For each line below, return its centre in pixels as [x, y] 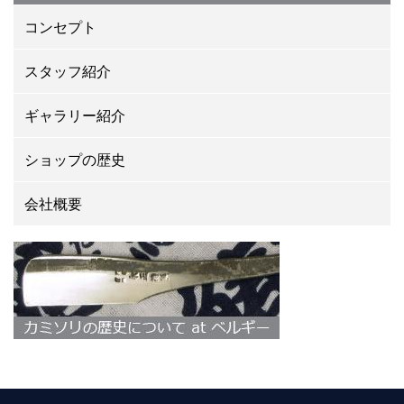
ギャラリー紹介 [75, 116]
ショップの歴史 [75, 160]
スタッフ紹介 [68, 72]
